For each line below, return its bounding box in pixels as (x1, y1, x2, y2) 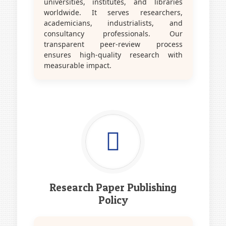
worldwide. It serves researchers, (43, 7, 183, 17)
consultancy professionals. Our (43, 28, 183, 38)
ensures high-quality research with (43, 49, 183, 60)
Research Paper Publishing (49, 181, 177, 194)
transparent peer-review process (43, 39, 183, 49)
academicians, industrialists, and (43, 18, 183, 28)
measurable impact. (43, 60, 111, 70)
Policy (98, 193, 128, 206)
